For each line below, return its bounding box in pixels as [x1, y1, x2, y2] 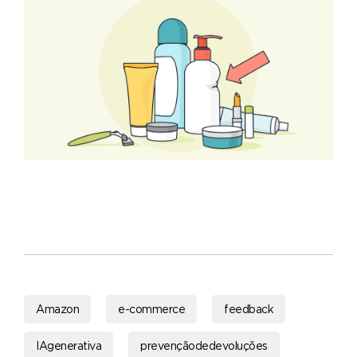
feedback [224, 301, 273, 316]
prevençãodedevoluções [140, 338, 268, 352]
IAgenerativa [36, 338, 101, 352]
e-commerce [118, 301, 185, 316]
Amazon [36, 301, 79, 316]
